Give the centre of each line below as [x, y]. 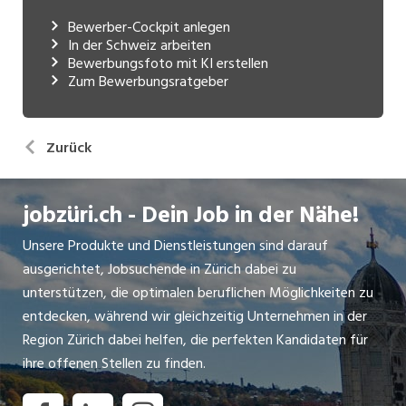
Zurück [69, 147]
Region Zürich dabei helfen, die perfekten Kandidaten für [195, 339]
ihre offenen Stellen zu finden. [114, 363]
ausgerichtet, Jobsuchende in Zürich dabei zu [159, 269]
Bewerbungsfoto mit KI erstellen [168, 63]
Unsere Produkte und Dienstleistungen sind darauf [175, 245]
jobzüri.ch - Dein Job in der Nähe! [191, 215]
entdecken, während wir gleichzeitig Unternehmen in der [195, 316]
